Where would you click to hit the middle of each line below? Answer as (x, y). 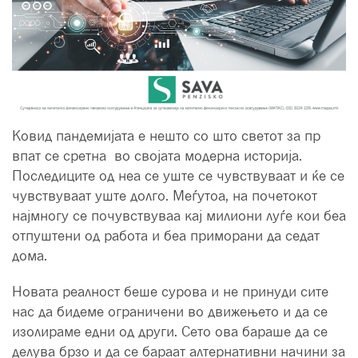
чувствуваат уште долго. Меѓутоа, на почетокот (165, 196)
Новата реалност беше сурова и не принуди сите (170, 292)
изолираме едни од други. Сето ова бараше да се (170, 332)
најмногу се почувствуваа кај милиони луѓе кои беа (179, 216)
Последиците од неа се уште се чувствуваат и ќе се (178, 176)
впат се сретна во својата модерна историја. (157, 156)
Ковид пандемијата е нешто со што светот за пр (166, 136)
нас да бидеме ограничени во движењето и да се (170, 312)
